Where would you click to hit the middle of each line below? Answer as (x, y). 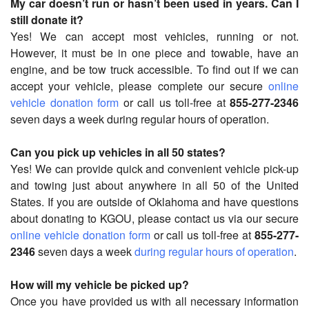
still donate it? (47, 20)
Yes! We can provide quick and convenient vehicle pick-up (154, 169)
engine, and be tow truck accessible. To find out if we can (154, 69)
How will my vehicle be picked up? (100, 285)
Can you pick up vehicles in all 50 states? (118, 152)
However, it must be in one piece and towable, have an (154, 53)
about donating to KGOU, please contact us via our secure (154, 218)
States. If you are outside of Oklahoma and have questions (154, 202)
